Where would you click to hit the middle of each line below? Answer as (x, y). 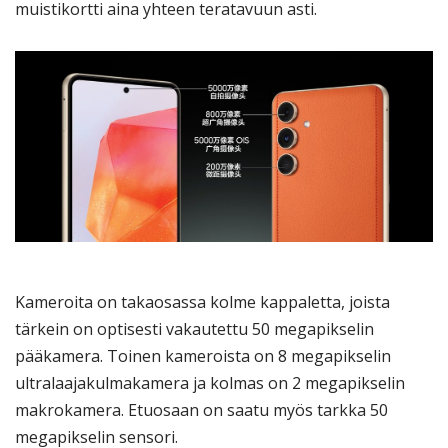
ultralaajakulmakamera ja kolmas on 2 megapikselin (210, 383)
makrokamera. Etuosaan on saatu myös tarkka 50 (201, 410)
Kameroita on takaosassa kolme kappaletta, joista (202, 302)
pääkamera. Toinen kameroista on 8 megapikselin (203, 356)
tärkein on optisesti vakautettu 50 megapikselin (194, 329)
